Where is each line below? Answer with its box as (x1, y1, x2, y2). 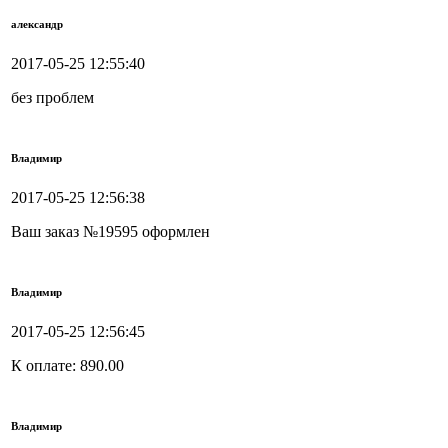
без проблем (11, 89, 94, 107)
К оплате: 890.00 (11, 357, 124, 375)
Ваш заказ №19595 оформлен (11, 223, 210, 241)
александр (11, 18, 63, 31)
